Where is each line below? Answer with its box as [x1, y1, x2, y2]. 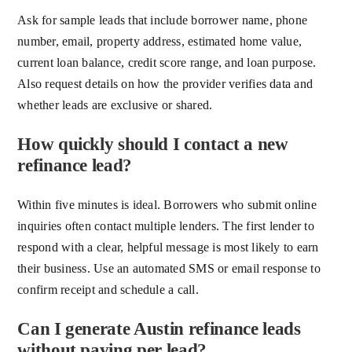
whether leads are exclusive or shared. [17, 98, 213, 112]
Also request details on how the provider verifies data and [17, 77, 313, 91]
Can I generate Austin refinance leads [17, 319, 301, 339]
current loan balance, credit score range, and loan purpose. [17, 56, 317, 70]
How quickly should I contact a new [17, 134, 288, 155]
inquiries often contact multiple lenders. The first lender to [17, 219, 314, 233]
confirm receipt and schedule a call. [17, 283, 199, 297]
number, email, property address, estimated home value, [17, 35, 302, 49]
